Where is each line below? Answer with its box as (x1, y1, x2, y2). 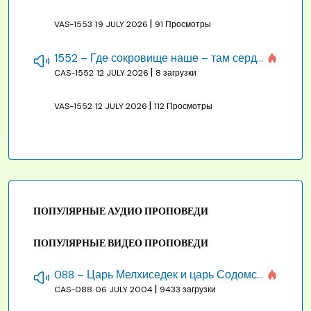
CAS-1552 (54, 67, 94, 79)
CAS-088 (54, 284, 92, 296)
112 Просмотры (154, 101, 212, 112)
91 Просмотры (155, 19, 211, 31)
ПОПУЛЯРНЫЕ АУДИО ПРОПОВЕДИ (33, 205, 208, 218)
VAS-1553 (54, 19, 92, 31)
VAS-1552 (54, 101, 92, 112)
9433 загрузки (160, 284, 216, 296)
